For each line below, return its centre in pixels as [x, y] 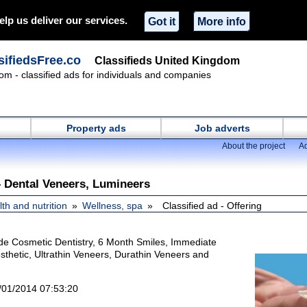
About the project [254, 146]
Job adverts [222, 128]
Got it [162, 21]
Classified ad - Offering [212, 206]
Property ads [96, 128]
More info [222, 21]
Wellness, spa [112, 206]
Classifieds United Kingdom [167, 61]
